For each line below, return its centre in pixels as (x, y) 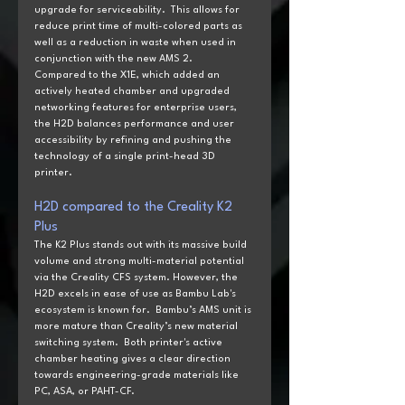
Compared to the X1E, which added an (128, 75)
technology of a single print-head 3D (126, 156)
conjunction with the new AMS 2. (113, 59)
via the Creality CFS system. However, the (137, 278)
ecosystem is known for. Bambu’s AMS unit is (144, 310)
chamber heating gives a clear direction (134, 359)
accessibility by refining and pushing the (134, 140)
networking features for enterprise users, (137, 108)
